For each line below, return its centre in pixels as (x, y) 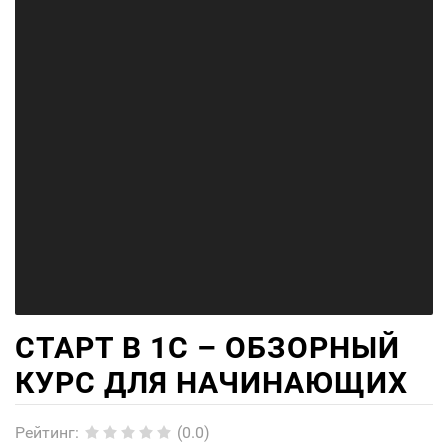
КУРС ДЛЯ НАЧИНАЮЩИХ (211, 383)
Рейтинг (45, 433)
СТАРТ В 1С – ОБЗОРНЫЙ (207, 348)
